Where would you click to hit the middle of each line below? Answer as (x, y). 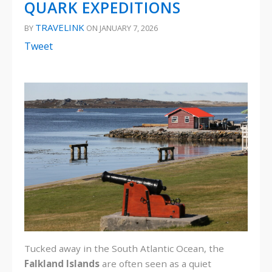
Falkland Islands (62, 263)
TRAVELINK (60, 27)
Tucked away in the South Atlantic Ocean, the (124, 248)
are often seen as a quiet (155, 263)
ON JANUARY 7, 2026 (121, 28)
